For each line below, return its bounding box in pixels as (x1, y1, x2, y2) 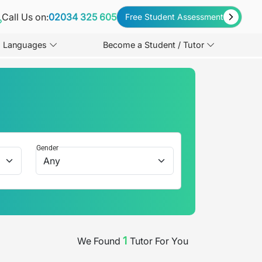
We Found (77, 235, 120, 247)
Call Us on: (2, 11, 49, 23)
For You (153, 235, 188, 247)
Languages (3, 40, 47, 50)
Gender (36, 144, 58, 152)
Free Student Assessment (125, 11, 224, 22)
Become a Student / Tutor (103, 40, 205, 50)
